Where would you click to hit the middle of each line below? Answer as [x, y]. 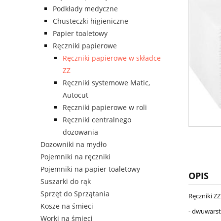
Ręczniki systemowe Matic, [106, 83]
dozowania [80, 132]
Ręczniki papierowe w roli [105, 108]
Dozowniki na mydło [74, 145]
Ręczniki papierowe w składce [112, 58]
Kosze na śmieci [67, 206]
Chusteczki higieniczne [91, 21]
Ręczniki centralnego [97, 120]
